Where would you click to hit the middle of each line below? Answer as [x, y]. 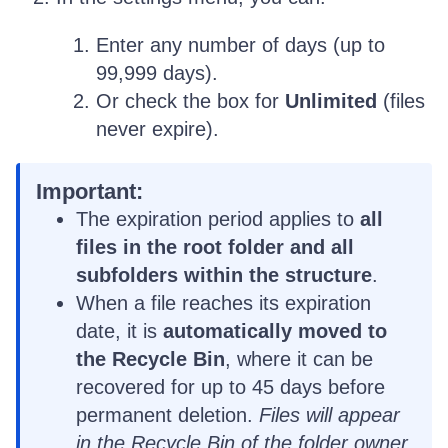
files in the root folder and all [215, 247]
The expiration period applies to [218, 219]
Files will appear [329, 415]
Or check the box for [190, 101]
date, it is [119, 331]
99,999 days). [157, 73]
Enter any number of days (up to [240, 45]
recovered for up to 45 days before [230, 387]
